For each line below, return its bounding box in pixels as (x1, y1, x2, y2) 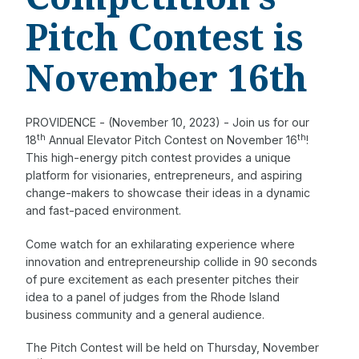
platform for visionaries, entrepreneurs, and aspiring (26, 168, 302, 183)
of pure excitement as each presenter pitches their (26, 272, 299, 286)
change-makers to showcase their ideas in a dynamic (26, 186, 310, 200)
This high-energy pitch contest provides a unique (26, 151, 291, 165)
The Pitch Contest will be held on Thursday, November (26, 340, 319, 354)
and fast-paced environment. (26, 204, 181, 218)
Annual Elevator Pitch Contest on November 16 (46, 133, 297, 147)
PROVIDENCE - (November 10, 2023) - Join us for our (26, 115, 309, 130)
